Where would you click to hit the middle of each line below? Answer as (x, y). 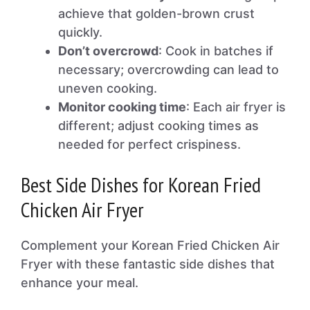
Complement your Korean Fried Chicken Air (150, 245)
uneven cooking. (108, 88)
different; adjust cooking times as (158, 126)
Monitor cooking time (122, 107)
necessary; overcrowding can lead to (168, 70)
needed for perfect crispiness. (149, 144)
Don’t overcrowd (108, 51)
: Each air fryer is (236, 107)
